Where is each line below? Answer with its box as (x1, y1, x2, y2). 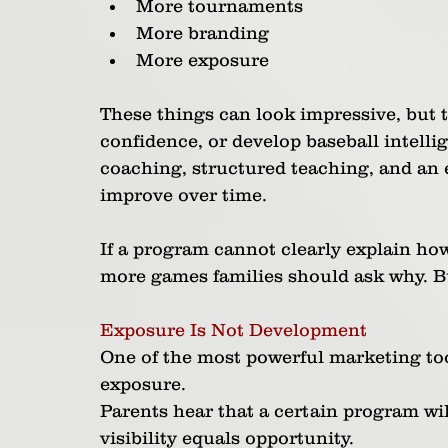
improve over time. (100, 185, 267, 205)
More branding (136, 23, 269, 43)
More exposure (136, 50, 269, 70)
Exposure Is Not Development (100, 320, 367, 340)
